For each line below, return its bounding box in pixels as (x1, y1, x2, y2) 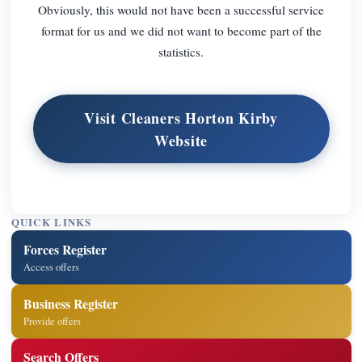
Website (154, 129, 208, 151)
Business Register (23, 293, 119, 313)
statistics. (158, 43, 204, 60)
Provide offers (23, 314, 82, 328)
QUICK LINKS (11, 215, 92, 230)
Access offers (23, 259, 80, 274)
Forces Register (23, 239, 107, 259)
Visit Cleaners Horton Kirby (84, 107, 278, 128)
